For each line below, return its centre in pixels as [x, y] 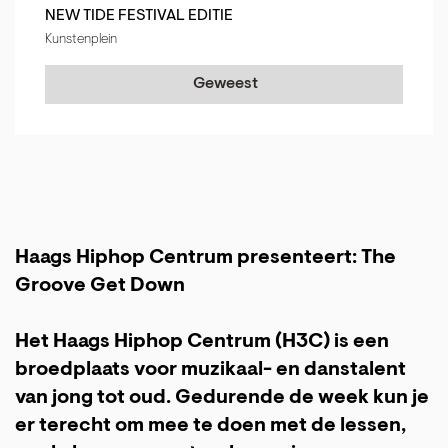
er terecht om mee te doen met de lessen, [210, 426]
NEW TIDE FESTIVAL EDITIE [139, 16]
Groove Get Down [100, 286]
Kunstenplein [81, 40]
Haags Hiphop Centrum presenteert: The [205, 258]
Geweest [225, 84]
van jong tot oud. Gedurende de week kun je [222, 398]
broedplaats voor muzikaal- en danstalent [210, 370]
